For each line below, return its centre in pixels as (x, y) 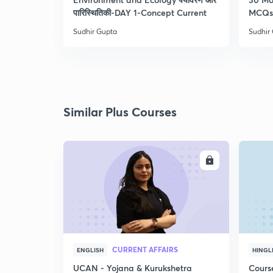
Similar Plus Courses (120, 112)
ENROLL (186, 160)
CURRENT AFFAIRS (145, 249)
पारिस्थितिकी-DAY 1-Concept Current (140, 12)
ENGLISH (90, 250)
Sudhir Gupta (95, 31)
